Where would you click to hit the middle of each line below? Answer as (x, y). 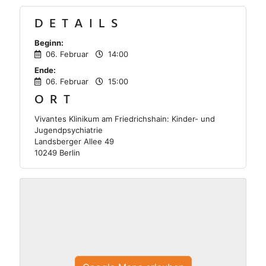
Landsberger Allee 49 (74, 141)
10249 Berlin (57, 153)
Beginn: (49, 43)
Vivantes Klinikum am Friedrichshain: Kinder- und (125, 119)
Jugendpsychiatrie (69, 130)
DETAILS (79, 24)
